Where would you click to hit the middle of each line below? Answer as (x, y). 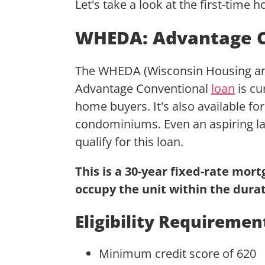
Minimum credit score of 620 (177, 253)
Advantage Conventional (143, 88)
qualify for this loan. (131, 141)
